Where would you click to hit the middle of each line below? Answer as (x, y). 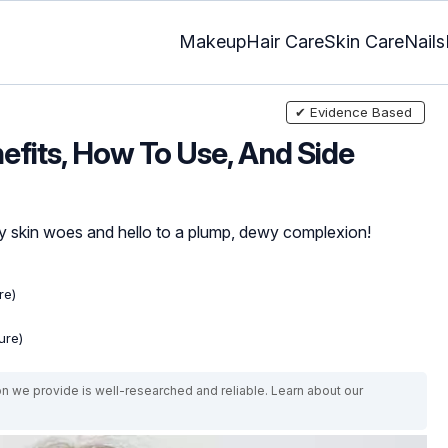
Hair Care (285, 42)
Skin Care (364, 42)
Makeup (212, 42)
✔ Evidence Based (353, 111)
